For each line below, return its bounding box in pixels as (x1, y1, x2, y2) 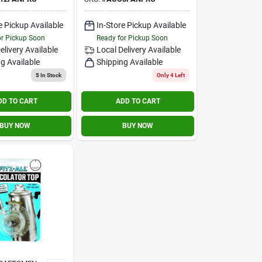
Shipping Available (96, 57, 163, 67)
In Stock (39, 71, 62, 78)
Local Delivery (96, 44, 147, 54)
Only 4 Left (156, 71, 185, 78)
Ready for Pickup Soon (96, 33, 168, 42)
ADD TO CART (115, 97, 160, 105)
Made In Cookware (84, 2, 164, 13)
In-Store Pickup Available (96, 20, 187, 30)
